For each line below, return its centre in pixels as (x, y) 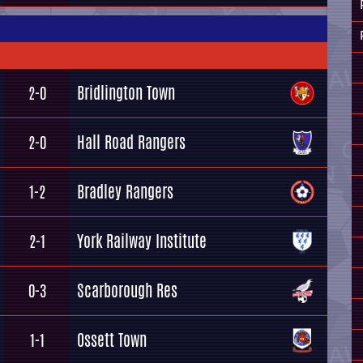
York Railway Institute (142, 241)
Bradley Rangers (125, 192)
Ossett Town (112, 340)
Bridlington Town (126, 93)
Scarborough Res (127, 290)
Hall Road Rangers (131, 142)
